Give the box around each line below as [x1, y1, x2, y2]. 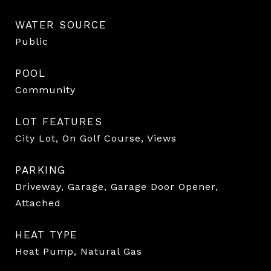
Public [15, 35, 48, 47]
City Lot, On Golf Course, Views [15, 132, 177, 144]
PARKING [15, 163, 66, 176]
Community [15, 83, 76, 96]
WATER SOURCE [15, 18, 106, 31]
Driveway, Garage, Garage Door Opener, [15, 180, 218, 192]
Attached [15, 197, 61, 209]
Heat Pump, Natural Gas [15, 245, 142, 257]
